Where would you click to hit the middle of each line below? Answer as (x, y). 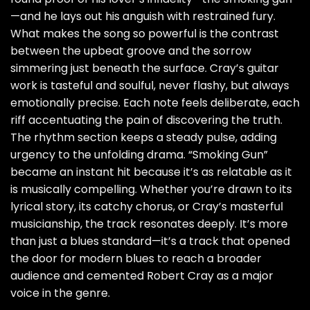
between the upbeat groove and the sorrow (131, 51)
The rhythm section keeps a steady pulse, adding (144, 137)
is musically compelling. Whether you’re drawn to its (151, 189)
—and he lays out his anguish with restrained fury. (143, 16)
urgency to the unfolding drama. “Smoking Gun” (139, 154)
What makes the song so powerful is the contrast (145, 33)
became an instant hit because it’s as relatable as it (151, 172)
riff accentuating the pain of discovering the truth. (146, 120)
